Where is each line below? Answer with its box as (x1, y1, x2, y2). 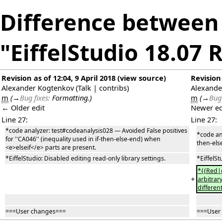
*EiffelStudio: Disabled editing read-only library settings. (5, 154, 166, 163)
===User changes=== (5, 207, 66, 216)
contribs (99, 83, 127, 93)
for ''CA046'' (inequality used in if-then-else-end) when (5, 135, 161, 144)
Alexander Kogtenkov (1, 83, 74, 93)
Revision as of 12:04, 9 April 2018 (1, 73, 115, 83)
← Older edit (1, 103, 45, 113)
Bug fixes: (20, 93, 52, 103)
